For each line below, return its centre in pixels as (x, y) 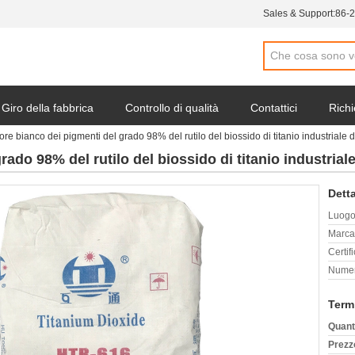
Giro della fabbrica (48, 108)
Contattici (274, 108)
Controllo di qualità (172, 108)
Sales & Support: (299, 13)
